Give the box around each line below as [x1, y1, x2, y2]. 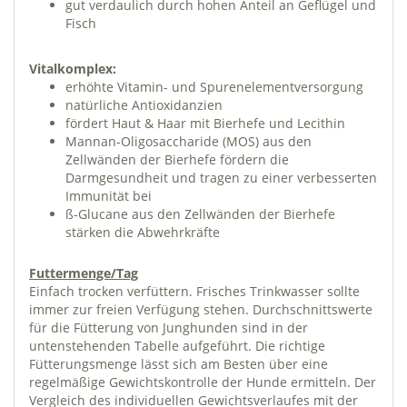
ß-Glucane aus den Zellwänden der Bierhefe [65, 204, 335, 223]
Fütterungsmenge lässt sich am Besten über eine [29, 354, 328, 372]
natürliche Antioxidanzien [65, 95, 223, 114]
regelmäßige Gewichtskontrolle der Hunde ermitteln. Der [29, 372, 376, 391]
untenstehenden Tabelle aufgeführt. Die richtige [29, 336, 325, 354]
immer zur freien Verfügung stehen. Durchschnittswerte [29, 300, 372, 318]
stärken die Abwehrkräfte [65, 223, 220, 241]
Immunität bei [65, 186, 152, 204]
